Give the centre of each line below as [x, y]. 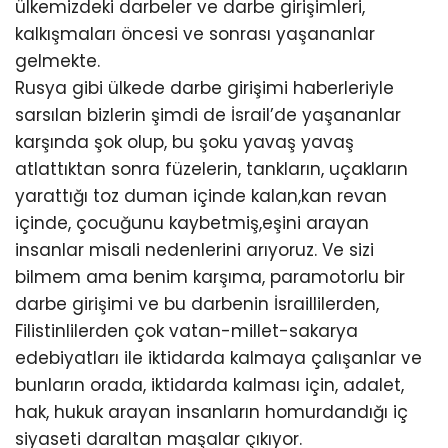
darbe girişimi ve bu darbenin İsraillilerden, [197, 304]
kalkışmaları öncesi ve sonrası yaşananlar [195, 34]
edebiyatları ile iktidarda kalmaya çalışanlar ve [218, 358]
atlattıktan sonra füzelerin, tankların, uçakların [211, 169]
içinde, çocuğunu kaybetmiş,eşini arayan [192, 223]
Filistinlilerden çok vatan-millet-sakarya [186, 331]
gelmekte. [57, 61]
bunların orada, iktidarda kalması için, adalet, [209, 385]
